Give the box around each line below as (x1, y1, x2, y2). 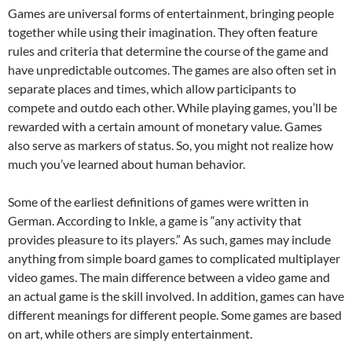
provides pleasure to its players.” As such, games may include (8, 232, 331, 247)
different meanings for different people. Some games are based (8, 307, 342, 322)
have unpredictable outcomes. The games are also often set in (8, 62, 336, 77)
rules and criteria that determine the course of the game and (8, 43, 328, 58)
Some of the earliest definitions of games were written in (8, 194, 309, 209)
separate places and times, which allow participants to (8, 81, 296, 96)
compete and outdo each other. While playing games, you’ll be (8, 100, 337, 115)
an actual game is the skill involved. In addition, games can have (8, 288, 344, 303)
